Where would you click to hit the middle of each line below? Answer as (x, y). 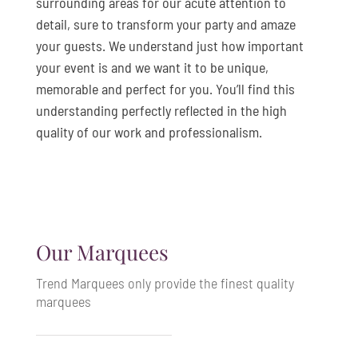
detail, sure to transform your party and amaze (165, 24)
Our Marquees (102, 252)
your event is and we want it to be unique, (152, 67)
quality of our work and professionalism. (149, 131)
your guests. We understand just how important (169, 45)
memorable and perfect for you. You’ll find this (165, 88)
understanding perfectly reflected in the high (161, 110)
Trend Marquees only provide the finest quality (165, 282)
